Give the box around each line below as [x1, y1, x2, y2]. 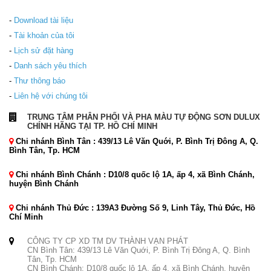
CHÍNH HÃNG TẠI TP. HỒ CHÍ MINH [27, 121, 157, 131]
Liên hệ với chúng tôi [14, 91, 88, 100]
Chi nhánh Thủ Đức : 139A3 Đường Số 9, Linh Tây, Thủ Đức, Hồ [16, 203, 255, 212]
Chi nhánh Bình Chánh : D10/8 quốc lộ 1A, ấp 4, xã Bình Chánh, [16, 169, 255, 179]
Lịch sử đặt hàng [14, 45, 73, 55]
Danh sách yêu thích [14, 60, 87, 70]
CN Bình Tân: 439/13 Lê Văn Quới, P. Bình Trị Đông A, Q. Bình [27, 245, 250, 255]
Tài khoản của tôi [14, 30, 74, 40]
